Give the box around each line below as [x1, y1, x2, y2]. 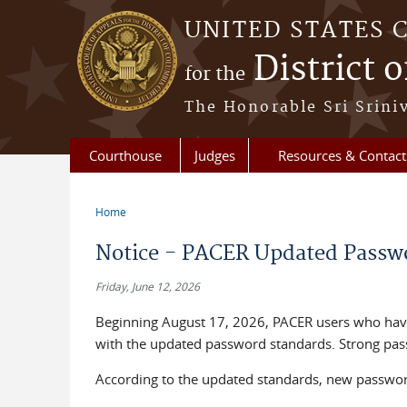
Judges [194, 146, 235, 164]
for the [184, 63, 245, 86]
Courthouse [88, 146, 162, 164]
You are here [94, 215, 197, 236]
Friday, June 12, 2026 [94, 279, 200, 293]
